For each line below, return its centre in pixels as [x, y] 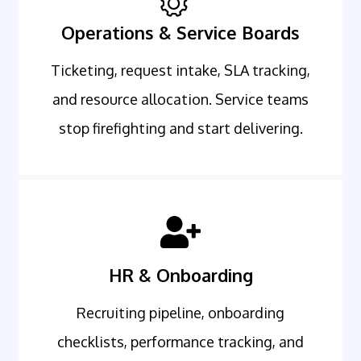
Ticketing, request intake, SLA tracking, [180, 71]
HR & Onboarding [180, 276]
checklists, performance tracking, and [180, 342]
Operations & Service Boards [180, 33]
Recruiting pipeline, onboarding [180, 313]
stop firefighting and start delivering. [180, 129]
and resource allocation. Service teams [180, 100]
